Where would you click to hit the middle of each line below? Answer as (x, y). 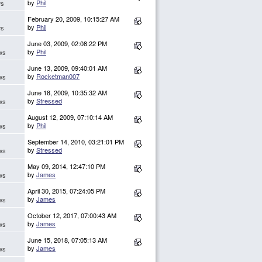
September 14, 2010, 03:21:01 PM (76, 142)
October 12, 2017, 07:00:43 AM (72, 216)
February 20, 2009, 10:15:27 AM (73, 19)
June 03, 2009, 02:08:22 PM (67, 44)
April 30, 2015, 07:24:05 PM (66, 191)
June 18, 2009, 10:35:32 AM (67, 93)
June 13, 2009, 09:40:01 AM (67, 68)
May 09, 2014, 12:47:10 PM (66, 166)
